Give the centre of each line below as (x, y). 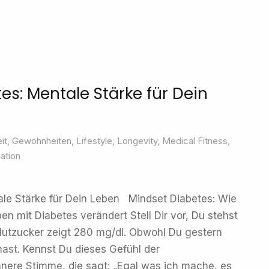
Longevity (137, 141)
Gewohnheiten (42, 141)
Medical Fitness (195, 141)
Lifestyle (94, 141)
